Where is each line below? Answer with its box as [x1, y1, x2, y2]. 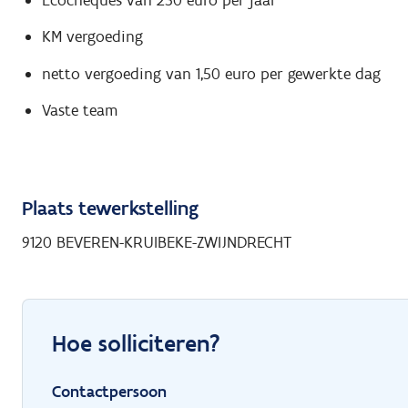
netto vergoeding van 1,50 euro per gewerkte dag [41, 63, 381, 84]
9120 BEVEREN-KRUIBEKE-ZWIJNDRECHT [22, 232, 291, 253]
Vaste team [41, 100, 117, 121]
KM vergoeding [41, 26, 143, 47]
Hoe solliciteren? [52, 329, 220, 359]
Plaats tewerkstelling [22, 196, 199, 221]
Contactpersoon [52, 382, 167, 403]
